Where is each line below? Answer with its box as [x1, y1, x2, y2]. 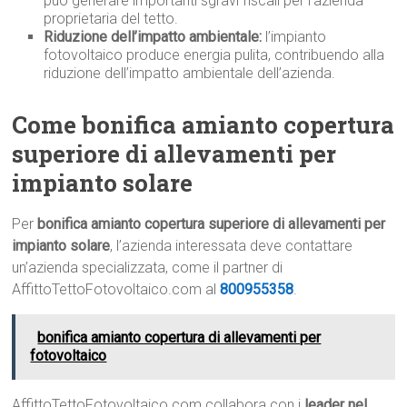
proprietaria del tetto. [44, 10, 179, 28]
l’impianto [262, 28, 327, 46]
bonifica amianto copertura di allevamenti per [37, 329, 322, 347]
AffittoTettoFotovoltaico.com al [12, 281, 221, 299]
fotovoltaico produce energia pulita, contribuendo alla [44, 46, 385, 65]
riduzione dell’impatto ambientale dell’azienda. [44, 65, 336, 83]
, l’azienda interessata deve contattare [110, 237, 353, 255]
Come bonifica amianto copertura [12, 109, 395, 141]
